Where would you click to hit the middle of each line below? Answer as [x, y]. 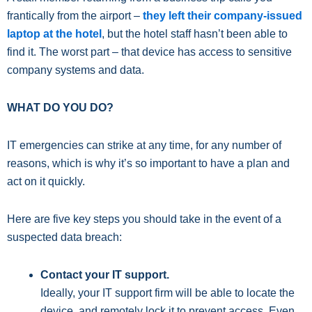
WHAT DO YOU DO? [60, 108]
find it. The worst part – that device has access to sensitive [149, 52]
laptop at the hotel [54, 34]
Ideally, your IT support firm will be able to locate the [167, 293]
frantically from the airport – [75, 16]
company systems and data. [76, 70]
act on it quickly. [46, 182]
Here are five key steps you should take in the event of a [144, 219]
